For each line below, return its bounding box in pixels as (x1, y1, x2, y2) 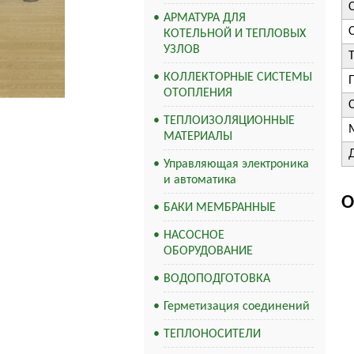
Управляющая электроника (164, 158, 309, 171)
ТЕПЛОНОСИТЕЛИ (164, 328, 261, 341)
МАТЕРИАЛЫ (164, 130, 232, 143)
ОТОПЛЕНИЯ (164, 87, 232, 100)
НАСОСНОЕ (164, 229, 224, 242)
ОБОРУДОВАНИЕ (164, 245, 253, 258)
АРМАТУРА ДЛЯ (164, 12, 246, 24)
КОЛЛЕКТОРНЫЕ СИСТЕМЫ (164, 71, 312, 84)
